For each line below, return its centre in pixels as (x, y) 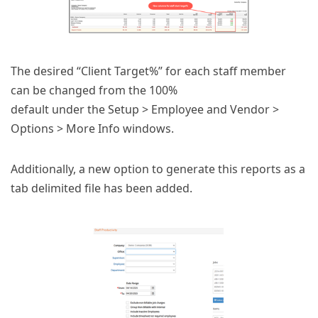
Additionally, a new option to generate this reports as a (158, 169)
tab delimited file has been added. (102, 188)
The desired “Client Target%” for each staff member (148, 71)
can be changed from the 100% (94, 91)
